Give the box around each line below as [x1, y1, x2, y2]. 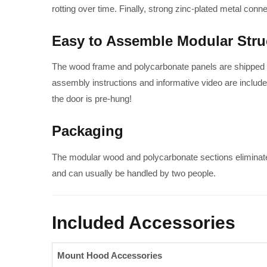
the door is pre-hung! [52, 94, 132, 104]
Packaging [52, 123, 123, 139]
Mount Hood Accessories [57, 250, 162, 261]
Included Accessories [52, 212, 235, 232]
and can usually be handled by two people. [52, 167, 216, 178]
